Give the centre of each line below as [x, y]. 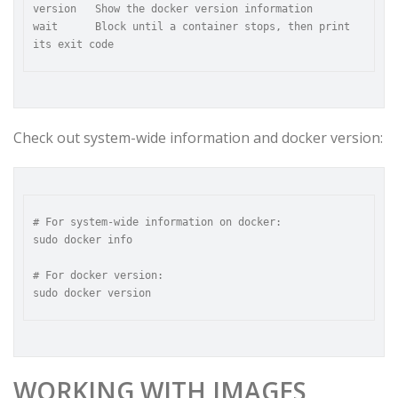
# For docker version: [98, 275]
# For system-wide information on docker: [157, 222]
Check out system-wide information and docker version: [198, 138]
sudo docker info [83, 240]
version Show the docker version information [173, 9]
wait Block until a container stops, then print [191, 27]
